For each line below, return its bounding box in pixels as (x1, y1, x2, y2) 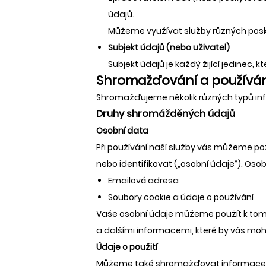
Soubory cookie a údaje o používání (108, 191, 254, 203)
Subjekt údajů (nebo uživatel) (108, 41, 230, 53)
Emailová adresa (108, 174, 179, 186)
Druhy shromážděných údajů (96, 106, 235, 121)
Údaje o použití (96, 240, 157, 253)
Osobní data (96, 124, 148, 137)
